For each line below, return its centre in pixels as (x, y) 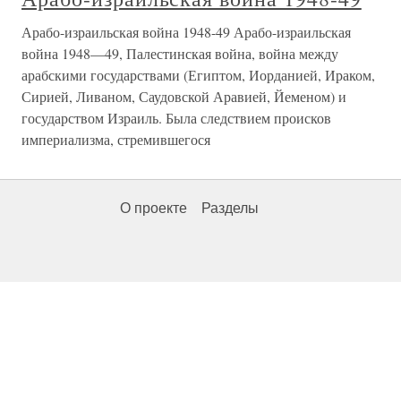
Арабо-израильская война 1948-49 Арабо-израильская (186, 32)
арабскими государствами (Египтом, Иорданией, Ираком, (198, 75)
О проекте (154, 208)
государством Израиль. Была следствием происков (176, 118)
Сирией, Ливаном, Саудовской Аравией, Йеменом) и (184, 96)
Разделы (230, 208)
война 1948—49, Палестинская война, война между (180, 53)
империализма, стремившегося (116, 139)
